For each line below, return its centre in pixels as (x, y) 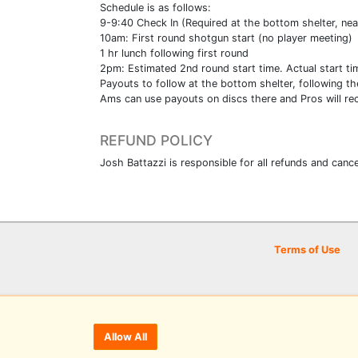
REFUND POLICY (156, 140)
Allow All (125, 337)
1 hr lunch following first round (174, 53)
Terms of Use (307, 250)
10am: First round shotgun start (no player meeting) (226, 38)
